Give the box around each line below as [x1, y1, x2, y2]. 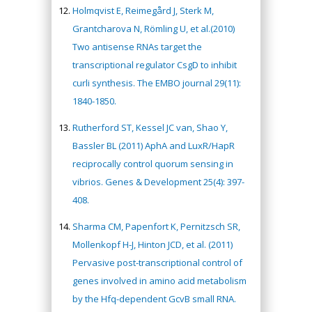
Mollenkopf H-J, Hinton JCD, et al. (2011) [72, 237, 233, 251]
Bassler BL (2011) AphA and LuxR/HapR [72, 139, 235, 152]
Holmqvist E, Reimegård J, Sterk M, [72, 3, 214, 17]
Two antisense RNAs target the [72, 40, 202, 53]
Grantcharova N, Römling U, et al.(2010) [72, 22, 235, 35]
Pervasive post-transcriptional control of [72, 256, 242, 269]
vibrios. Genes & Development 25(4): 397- [72, 175, 244, 188]
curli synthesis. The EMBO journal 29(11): [72, 76, 241, 89]
